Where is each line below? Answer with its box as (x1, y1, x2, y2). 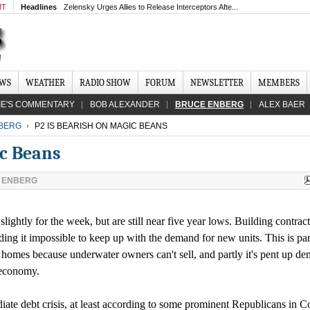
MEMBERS (258, 77, 300, 88)
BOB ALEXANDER (90, 100, 160, 109)
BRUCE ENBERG (175, 100, 244, 109)
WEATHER (26, 77, 65, 88)
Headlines (21, 3, 57, 11)
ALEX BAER (259, 100, 305, 109)
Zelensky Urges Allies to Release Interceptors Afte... (64, 3, 238, 11)
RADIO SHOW (80, 77, 131, 88)
